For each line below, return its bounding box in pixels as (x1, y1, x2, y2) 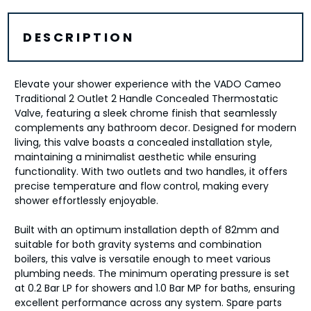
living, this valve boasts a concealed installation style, (14, 135, 272, 150)
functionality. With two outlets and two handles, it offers (14, 165, 287, 179)
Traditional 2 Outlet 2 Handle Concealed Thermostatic (14, 92, 278, 106)
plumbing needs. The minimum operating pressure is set (14, 267, 289, 281)
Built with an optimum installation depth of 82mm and (14, 223, 279, 237)
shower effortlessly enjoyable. (14, 194, 158, 208)
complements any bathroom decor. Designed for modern (14, 121, 296, 135)
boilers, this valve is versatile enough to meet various (14, 252, 271, 267)
